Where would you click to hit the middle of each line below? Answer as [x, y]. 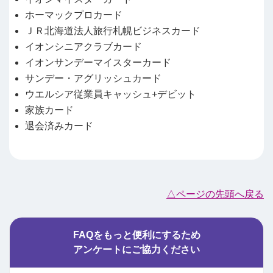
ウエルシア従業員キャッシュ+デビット [110, 94]
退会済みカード [59, 126]
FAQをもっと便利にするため [136, 235]
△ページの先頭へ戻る [215, 194]
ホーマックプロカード [73, 15]
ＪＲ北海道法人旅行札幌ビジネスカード [112, 30]
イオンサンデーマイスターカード [98, 62]
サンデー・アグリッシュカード [93, 78]
